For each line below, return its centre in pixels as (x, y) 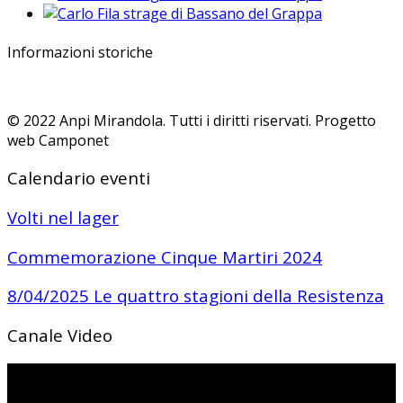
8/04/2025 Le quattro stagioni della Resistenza (196, 296)
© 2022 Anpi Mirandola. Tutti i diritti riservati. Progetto (192, 120)
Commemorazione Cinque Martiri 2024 (165, 256)
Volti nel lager (63, 217)
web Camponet (58, 140)
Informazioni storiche (80, 53)
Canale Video (60, 336)
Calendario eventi (79, 178)
